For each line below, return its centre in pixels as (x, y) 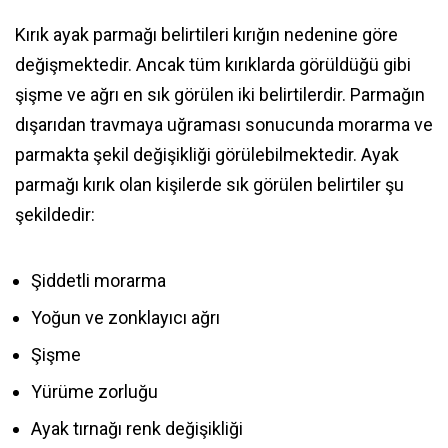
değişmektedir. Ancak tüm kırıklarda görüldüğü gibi (213, 65)
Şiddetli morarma (98, 281)
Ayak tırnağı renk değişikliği (137, 429)
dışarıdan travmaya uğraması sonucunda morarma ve (224, 125)
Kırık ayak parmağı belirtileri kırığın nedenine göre (206, 35)
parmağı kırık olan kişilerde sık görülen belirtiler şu (209, 185)
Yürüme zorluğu (94, 392)
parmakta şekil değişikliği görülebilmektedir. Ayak (207, 155)
